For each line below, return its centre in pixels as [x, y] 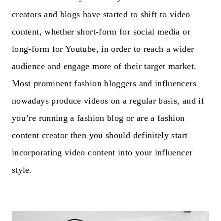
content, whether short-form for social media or [101, 31]
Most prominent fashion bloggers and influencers [104, 83]
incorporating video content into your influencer [102, 152]
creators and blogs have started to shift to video [101, 14]
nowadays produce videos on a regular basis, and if [108, 100]
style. [22, 169]
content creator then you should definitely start [100, 135]
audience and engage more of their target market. [104, 66]
